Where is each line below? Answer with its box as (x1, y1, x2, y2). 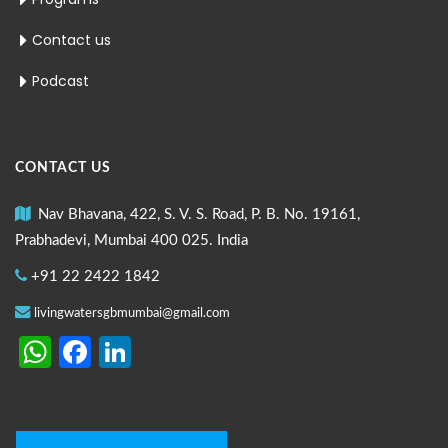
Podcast (32, 71, 89, 91)
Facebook (91, 329, 243, 374)
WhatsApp (51, 329, 216, 374)
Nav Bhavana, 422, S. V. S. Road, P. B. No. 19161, (30, 207, 360, 222)
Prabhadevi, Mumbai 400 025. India (15, 233, 248, 248)
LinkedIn (131, 329, 255, 374)
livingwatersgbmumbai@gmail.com (34, 307, 230, 320)
